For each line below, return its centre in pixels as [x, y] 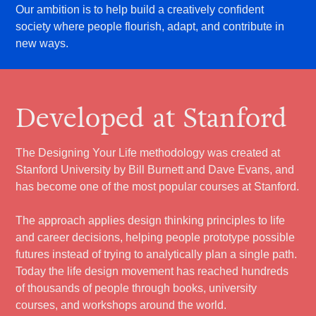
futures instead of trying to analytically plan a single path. [157, 254]
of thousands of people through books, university [136, 288]
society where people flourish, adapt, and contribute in [150, 26]
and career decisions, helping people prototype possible [156, 237]
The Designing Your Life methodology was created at [148, 152]
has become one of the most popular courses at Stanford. [158, 186]
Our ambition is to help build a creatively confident [140, 9]
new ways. [42, 43]
